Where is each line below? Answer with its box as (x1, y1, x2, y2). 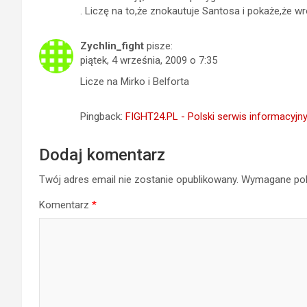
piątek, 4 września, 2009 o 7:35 (80, 54, 217, 66)
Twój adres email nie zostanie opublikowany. (39, 173, 238, 186)
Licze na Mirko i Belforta (80, 75, 189, 88)
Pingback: (80, 110, 125, 123)
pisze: (147, 40, 173, 52)
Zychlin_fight (80, 40, 144, 52)
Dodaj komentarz (39, 145, 165, 164)
